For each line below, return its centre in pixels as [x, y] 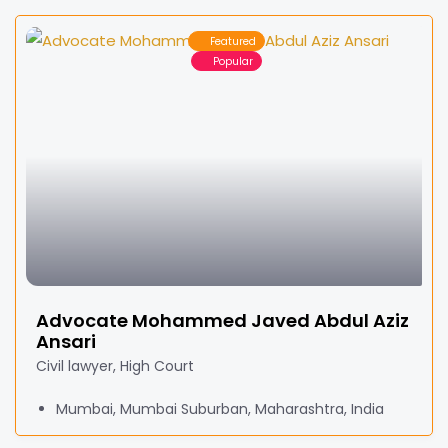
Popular [233, 61]
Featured [233, 41]
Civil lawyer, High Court [115, 366]
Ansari [66, 341]
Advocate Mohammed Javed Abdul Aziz [222, 320]
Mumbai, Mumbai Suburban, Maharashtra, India [220, 409]
